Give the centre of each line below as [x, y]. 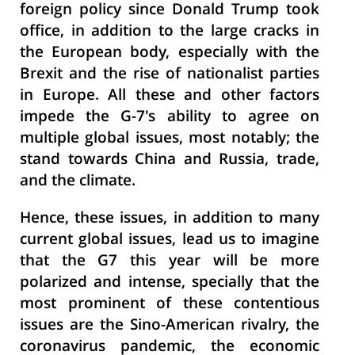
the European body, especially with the [170, 53]
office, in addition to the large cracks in [170, 32]
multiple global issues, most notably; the [170, 139]
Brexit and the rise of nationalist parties [170, 75]
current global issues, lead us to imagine [170, 240]
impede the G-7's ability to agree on [170, 118]
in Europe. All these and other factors [170, 96]
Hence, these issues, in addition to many [170, 219]
